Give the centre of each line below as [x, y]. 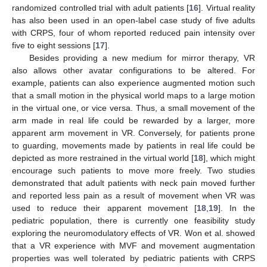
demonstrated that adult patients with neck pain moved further [133, 183]
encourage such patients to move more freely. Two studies [133, 171]
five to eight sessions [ [54, 46]
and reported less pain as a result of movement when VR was [133, 196]
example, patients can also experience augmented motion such [133, 83]
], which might [229, 158]
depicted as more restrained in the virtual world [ [103, 158]
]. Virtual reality [227, 8]
